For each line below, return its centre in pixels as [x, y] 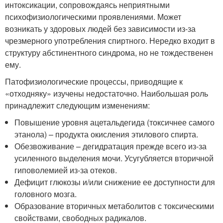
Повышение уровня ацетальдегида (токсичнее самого [115, 122]
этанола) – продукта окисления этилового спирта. [107, 134]
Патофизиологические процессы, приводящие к [94, 81]
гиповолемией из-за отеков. [66, 170]
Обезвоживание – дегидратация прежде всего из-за [111, 146]
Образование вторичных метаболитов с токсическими [114, 206]
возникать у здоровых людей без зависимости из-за [100, 28]
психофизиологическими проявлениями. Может [93, 16]
